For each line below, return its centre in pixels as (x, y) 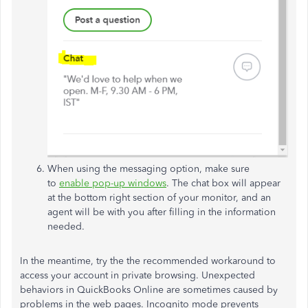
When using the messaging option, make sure (148, 169)
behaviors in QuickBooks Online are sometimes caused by (149, 290)
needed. (67, 227)
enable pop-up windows (113, 184)
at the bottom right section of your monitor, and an (159, 198)
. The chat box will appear (223, 184)
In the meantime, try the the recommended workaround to (148, 261)
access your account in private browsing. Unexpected (137, 276)
